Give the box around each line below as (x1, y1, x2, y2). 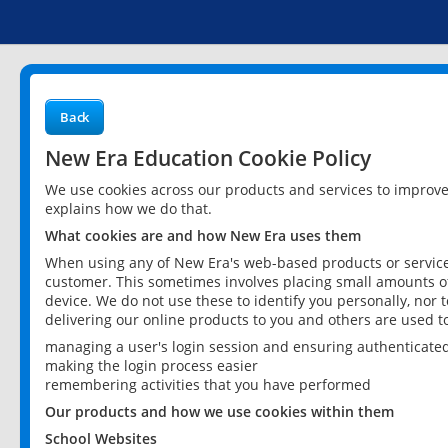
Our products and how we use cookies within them (45, 402, 394, 421)
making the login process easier (45, 356, 258, 375)
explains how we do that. (45, 199, 212, 218)
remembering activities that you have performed (45, 375, 371, 394)
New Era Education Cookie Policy (45, 143, 371, 172)
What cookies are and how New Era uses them (45, 226, 361, 245)
